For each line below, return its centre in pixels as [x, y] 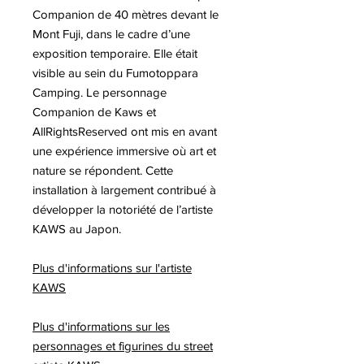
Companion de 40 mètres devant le [126, 14]
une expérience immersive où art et [124, 150]
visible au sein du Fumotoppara [115, 72]
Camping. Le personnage [100, 92]
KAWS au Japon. [77, 228]
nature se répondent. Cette [103, 170]
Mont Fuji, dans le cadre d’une [111, 33]
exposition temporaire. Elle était [115, 53]
